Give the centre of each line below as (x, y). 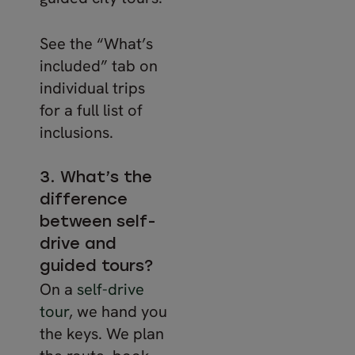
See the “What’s (96, 43)
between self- (98, 222)
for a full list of (91, 110)
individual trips (92, 88)
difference (84, 200)
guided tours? (96, 267)
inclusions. (76, 132)
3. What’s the (96, 178)
